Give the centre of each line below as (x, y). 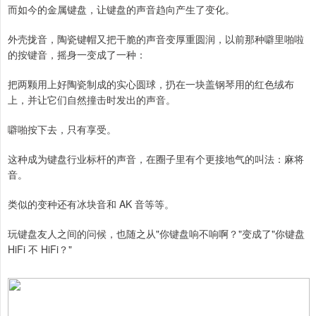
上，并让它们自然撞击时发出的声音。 (92, 100)
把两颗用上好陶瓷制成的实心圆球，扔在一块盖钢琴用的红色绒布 (151, 84)
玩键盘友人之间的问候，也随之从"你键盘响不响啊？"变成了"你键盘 (156, 234)
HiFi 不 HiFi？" (40, 249)
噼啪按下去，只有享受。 (62, 129)
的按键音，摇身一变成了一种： (77, 55)
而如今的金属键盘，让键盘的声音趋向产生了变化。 (121, 10)
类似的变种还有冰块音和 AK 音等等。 (91, 204)
